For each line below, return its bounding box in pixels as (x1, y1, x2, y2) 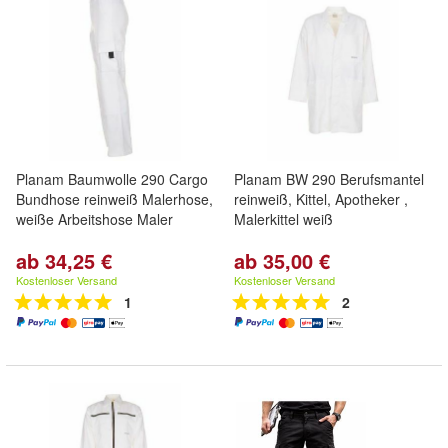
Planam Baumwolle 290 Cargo (16, 169, 208, 189)
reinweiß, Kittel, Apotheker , (234, 189, 408, 209)
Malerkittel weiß (234, 209, 333, 229)
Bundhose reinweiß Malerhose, (16, 189, 213, 209)
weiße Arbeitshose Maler (16, 209, 173, 229)
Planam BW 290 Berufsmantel (234, 169, 424, 189)
